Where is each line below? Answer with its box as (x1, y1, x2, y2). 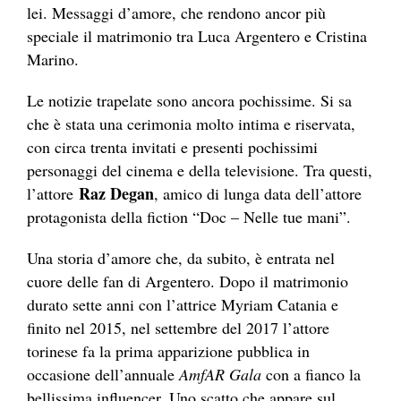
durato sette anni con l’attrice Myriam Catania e (27, 294, 338, 316)
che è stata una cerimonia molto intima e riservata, (27, 113, 355, 135)
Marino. (27, 48, 79, 71)
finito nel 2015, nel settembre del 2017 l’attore (27, 317, 329, 339)
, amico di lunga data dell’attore (154, 183, 362, 205)
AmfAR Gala (179, 363, 261, 386)
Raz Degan (79, 182, 154, 206)
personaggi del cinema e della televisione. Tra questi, (27, 159, 372, 182)
